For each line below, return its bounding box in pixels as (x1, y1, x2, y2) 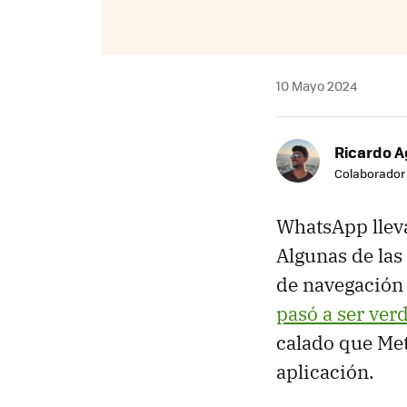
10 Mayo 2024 (276, 75, 357, 94)
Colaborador (334, 164, 405, 182)
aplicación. (276, 358, 374, 384)
